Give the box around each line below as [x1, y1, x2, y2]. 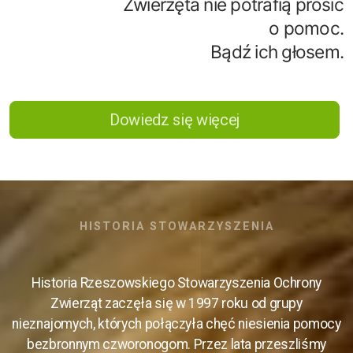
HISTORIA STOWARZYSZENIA [79, 220, 274, 233]
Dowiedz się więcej [110, 110, 240, 129]
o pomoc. [269, 17, 344, 39]
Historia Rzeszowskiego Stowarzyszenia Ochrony [31, 275, 322, 291]
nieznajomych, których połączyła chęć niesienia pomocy [12, 316, 341, 332]
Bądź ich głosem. [210, 41, 344, 62]
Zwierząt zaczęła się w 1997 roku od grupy [50, 295, 303, 311]
